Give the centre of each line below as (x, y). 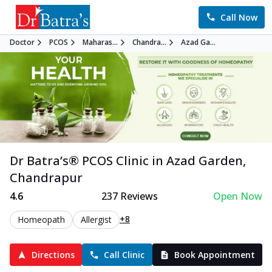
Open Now (237, 196)
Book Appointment (214, 255)
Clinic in (138, 161)
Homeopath (41, 220)
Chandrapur (46, 178)
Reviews (138, 196)
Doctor (22, 42)
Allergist (96, 220)
